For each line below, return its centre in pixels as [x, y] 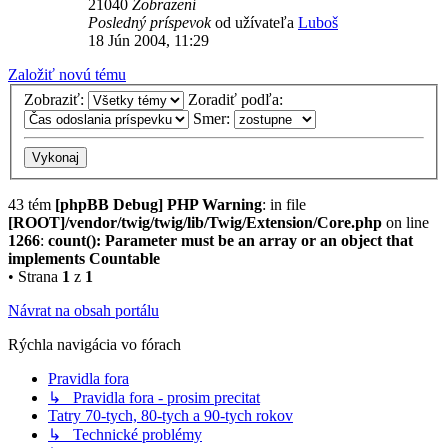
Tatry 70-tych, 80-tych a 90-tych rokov [170, 416]
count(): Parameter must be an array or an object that [230, 241]
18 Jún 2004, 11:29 [148, 40]
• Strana [35, 277]
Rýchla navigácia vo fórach [94, 345]
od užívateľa [256, 22]
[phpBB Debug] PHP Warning [158, 205]
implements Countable [84, 259]
